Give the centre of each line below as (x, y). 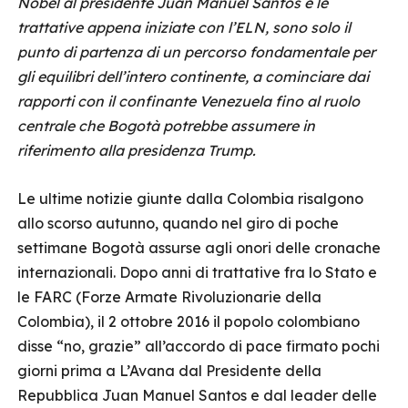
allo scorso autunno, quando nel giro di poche (178, 223)
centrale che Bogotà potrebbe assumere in (166, 126)
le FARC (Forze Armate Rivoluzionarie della (169, 297)
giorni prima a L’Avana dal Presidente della (169, 371)
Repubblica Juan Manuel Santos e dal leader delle (197, 395)
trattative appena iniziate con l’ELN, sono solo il (184, 27)
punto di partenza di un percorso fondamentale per (196, 52)
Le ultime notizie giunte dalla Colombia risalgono (190, 199)
